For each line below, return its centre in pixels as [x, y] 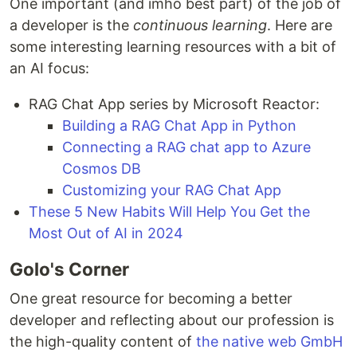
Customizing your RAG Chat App [172, 190]
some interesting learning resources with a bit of [173, 47]
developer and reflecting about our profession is [172, 320]
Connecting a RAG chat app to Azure [186, 147]
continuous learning [200, 25]
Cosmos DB [102, 169]
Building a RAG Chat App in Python [179, 126]
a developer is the [71, 25]
